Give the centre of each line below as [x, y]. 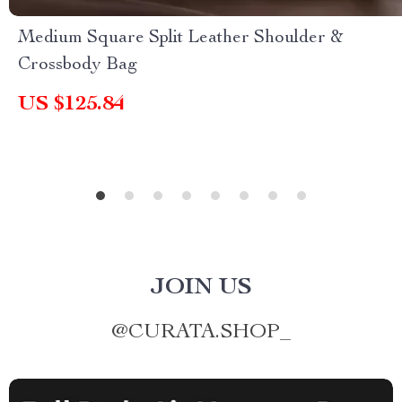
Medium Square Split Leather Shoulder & [181, 39]
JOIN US [201, 288]
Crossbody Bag [78, 66]
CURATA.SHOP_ [210, 333]
